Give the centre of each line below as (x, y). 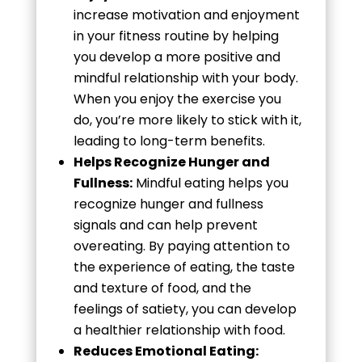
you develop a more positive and (177, 57)
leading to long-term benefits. (169, 141)
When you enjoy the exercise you (177, 99)
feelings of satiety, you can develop (185, 309)
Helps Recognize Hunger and (171, 162)
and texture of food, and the (162, 288)
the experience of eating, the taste (184, 267)
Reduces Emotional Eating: (166, 351)
